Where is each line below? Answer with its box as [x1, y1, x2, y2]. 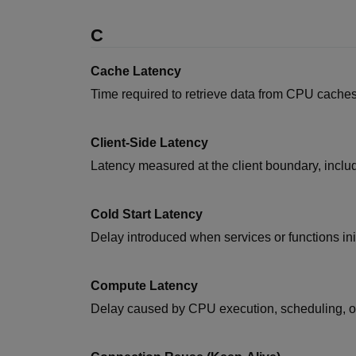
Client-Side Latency [91, 136, 208, 149]
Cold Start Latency [91, 207, 203, 221]
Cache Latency [91, 64, 181, 78]
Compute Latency [91, 279, 198, 292]
